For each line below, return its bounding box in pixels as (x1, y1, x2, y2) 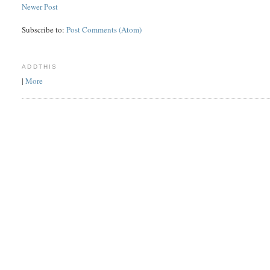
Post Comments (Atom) (66, 24, 142, 35)
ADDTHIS (22, 63, 57, 70)
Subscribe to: (22, 24, 67, 35)
